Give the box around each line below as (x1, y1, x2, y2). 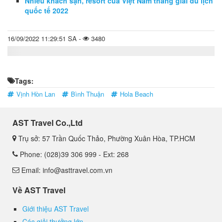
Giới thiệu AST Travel (22, 204, 89, 214)
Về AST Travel (12, 184, 65, 196)
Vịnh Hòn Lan (16, 89, 55, 99)
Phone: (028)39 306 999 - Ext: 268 (18, 149, 129, 160)
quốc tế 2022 (25, 5, 68, 16)
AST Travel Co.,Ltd (12, 117, 83, 129)
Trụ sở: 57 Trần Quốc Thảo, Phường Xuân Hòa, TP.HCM (16, 133, 195, 144)
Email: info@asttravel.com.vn (19, 165, 112, 175)
